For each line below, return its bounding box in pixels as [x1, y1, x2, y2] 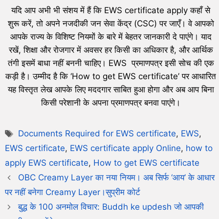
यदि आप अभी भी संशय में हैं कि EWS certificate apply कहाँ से [11, 5, 210, 16]
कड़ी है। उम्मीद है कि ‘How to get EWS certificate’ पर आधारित [5, 71, 216, 82]
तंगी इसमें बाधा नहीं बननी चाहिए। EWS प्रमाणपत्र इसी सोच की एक [7, 58, 214, 68]
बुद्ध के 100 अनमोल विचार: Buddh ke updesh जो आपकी [18, 202, 204, 212]
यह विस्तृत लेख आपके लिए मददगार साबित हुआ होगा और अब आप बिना [7, 85, 214, 95]
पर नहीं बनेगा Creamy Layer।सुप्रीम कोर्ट [5, 187, 140, 197]
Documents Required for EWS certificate [18, 129, 176, 139]
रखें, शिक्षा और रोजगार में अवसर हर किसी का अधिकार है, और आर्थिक [8, 45, 213, 55]
